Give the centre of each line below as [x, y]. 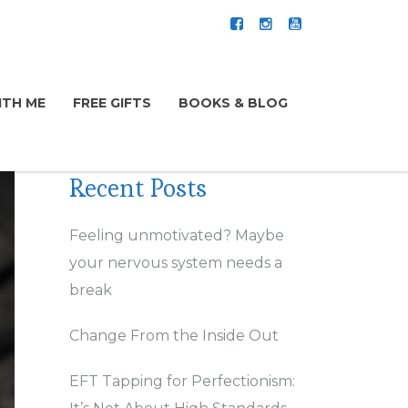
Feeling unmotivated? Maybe [177, 235]
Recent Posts [138, 188]
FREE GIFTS [112, 103]
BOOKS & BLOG [233, 103]
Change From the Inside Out [174, 336]
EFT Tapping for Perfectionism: [182, 381]
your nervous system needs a [176, 263]
